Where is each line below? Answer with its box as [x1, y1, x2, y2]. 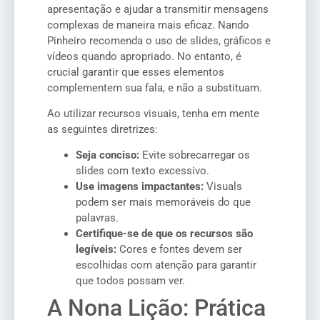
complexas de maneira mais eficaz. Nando [47, 18, 249, 31]
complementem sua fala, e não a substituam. [47, 81, 262, 94]
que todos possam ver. [76, 274, 185, 288]
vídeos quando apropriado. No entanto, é [47, 49, 241, 63]
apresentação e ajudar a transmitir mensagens [47, 2, 269, 16]
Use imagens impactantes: [76, 180, 204, 194]
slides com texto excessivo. [76, 164, 209, 178]
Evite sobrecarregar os [139, 149, 250, 162]
